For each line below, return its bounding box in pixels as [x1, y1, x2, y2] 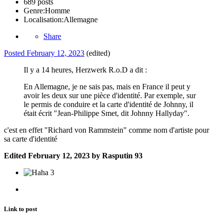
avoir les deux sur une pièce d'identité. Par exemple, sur [24, 91, 196, 100]
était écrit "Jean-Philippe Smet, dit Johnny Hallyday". [24, 109, 189, 118]
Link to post [4, 205, 37, 213]
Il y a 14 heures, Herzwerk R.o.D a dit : [24, 66, 147, 74]
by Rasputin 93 [90, 151, 143, 160]
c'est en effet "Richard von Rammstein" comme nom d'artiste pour [4, 126, 209, 135]
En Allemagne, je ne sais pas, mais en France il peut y [24, 82, 190, 91]
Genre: [24, 6, 45, 15]
